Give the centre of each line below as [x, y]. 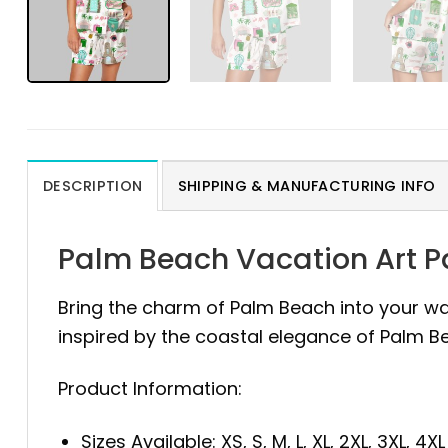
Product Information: [150, 389]
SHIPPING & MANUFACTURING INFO [306, 186]
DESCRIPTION [93, 186]
